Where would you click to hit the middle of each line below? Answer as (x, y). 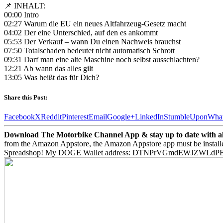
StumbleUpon (186, 116)
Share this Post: (26, 97)
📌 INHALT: (25, 6)
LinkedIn (149, 116)
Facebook (19, 116)
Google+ (121, 116)
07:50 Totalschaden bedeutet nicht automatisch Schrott (89, 51)
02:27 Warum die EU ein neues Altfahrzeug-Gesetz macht (95, 24)
